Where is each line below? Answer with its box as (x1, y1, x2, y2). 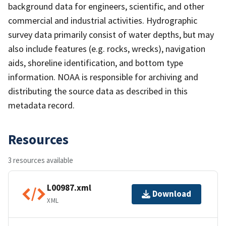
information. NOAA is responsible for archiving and (8, 71, 198, 83)
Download (152, 188, 191, 200)
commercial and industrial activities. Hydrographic (8, 14, 197, 26)
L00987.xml (47, 182, 91, 194)
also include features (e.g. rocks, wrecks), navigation (8, 42, 205, 54)
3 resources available (8, 155, 73, 165)
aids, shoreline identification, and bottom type (8, 56, 183, 69)
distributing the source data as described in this (8, 85, 188, 97)
